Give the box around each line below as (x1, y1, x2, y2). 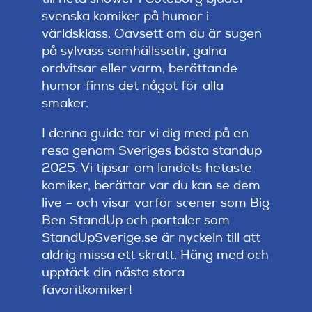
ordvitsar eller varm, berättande (42, 63, 237, 76)
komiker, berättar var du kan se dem (42, 180, 260, 193)
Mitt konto (23, 228, 93, 246)
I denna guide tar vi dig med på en (42, 127, 249, 141)
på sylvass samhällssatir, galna (42, 45, 226, 58)
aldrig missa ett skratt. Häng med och (42, 249, 269, 263)
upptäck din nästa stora (42, 267, 185, 280)
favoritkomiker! (42, 284, 132, 297)
